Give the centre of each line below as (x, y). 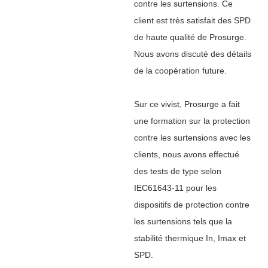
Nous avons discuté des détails (193, 54)
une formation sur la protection (192, 121)
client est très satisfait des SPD (192, 20)
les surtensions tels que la (183, 221)
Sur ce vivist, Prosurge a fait (187, 104)
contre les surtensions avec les (192, 137)
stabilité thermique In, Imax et (190, 238)
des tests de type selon (178, 171)
